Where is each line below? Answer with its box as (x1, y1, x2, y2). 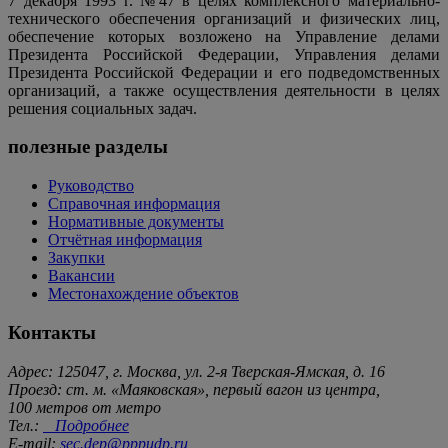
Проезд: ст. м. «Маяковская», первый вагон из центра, (8, 380, 380, 398)
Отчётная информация (48, 231, 202, 249)
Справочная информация (48, 195, 220, 213)
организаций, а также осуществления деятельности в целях (8, 81, 440, 99)
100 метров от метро (8, 398, 161, 416)
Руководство (48, 177, 134, 195)
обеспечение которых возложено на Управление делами (8, 27, 440, 45)
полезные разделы (8, 136, 168, 158)
